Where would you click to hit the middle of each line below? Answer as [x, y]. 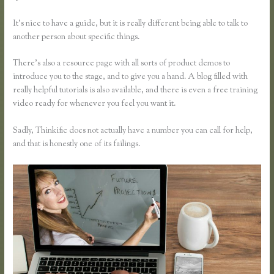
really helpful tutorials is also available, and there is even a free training [135, 91]
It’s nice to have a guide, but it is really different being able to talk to [131, 24]
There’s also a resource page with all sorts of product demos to [122, 64]
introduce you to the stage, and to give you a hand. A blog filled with [131, 77]
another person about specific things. [76, 37]
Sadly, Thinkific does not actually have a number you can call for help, [133, 131]
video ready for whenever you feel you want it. [94, 104]
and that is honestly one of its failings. [77, 145]
